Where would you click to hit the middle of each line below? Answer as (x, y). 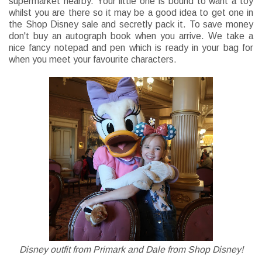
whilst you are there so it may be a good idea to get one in (131, 13)
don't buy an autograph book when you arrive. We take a (131, 36)
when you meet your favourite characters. (93, 60)
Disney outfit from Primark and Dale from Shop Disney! (131, 250)
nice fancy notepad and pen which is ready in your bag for (131, 48)
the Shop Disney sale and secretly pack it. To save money (131, 25)
